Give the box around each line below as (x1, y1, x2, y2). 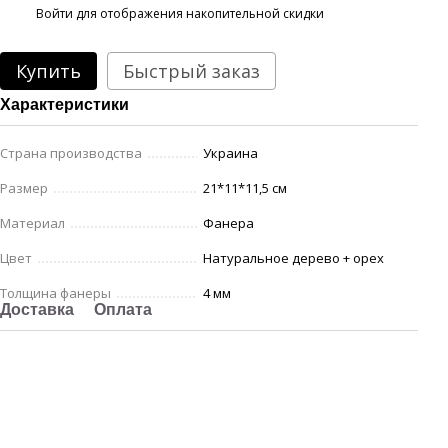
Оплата (94, 301, 152, 318)
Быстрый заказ (123, 59, 260, 83)
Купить (16, 59, 81, 83)
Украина (203, 144, 258, 162)
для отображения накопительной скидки (73, 4, 324, 22)
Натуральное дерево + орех (203, 249, 384, 267)
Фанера (203, 214, 254, 232)
